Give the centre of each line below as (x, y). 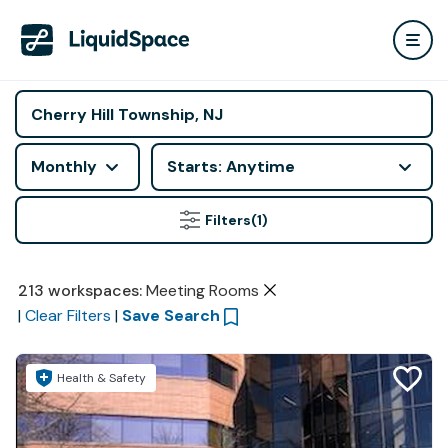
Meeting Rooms (202, 290)
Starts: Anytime (231, 166)
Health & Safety (101, 378)
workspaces (93, 290)
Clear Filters (67, 315)
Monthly (64, 166)
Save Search (170, 315)
